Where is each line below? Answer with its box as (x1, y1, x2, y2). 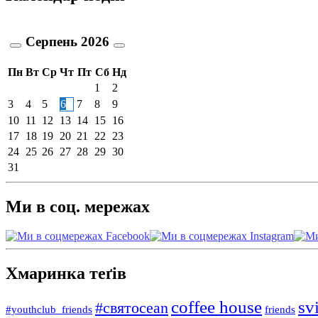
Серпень (26, 34, 77, 50)
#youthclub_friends (6, 303, 92, 316)
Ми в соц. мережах (6, 197, 150, 216)
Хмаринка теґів (6, 264, 126, 283)
